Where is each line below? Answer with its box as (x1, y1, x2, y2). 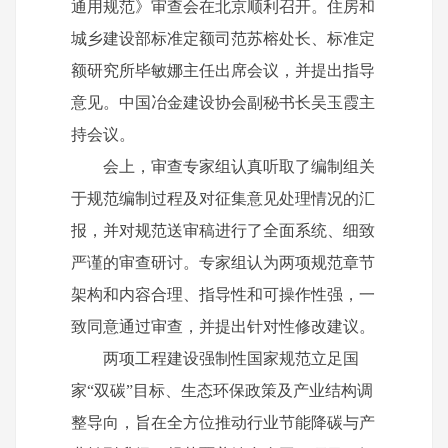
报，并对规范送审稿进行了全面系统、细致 (71, 222, 375, 240)
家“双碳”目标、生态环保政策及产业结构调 (71, 382, 373, 400)
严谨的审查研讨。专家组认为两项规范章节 (71, 254, 375, 272)
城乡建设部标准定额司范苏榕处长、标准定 (71, 30, 375, 48)
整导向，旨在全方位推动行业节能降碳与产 (71, 414, 375, 432)
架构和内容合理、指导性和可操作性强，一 (71, 286, 375, 304)
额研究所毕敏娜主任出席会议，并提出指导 (71, 62, 375, 80)
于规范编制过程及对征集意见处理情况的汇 (71, 190, 375, 208)
